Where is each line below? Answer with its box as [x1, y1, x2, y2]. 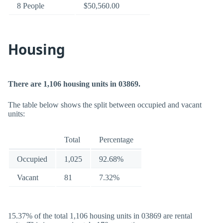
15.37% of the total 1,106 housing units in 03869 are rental [8, 212, 192, 220]
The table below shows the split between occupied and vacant [8, 101, 202, 109]
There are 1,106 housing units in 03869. [8, 80, 140, 88]
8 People [17, 1, 44, 10]
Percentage [99, 135, 133, 144]
